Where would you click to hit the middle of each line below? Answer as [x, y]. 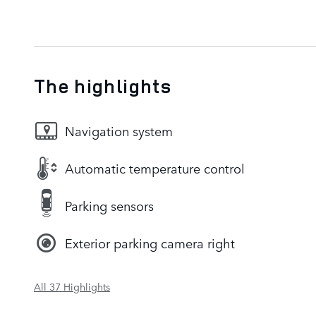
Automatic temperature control [155, 168]
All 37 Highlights [72, 286]
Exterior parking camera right [150, 243]
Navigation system [119, 131]
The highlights [103, 86]
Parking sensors [109, 206]
